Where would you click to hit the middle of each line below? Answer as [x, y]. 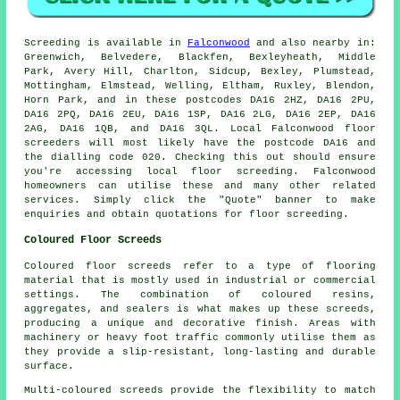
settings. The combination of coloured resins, [200, 294]
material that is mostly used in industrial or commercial [200, 280]
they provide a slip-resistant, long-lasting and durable [200, 351]
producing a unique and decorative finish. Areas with [200, 323]
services [50, 200]
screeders [53, 142]
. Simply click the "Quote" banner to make [225, 200]
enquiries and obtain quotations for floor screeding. [187, 214]
